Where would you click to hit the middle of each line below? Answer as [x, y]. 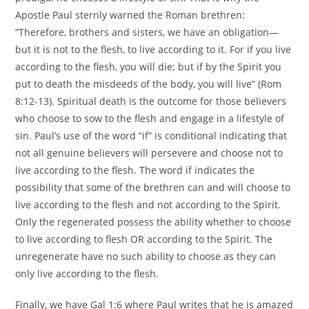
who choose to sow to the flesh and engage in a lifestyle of [150, 118]
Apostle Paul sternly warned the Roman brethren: [130, 14]
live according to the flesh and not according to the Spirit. [148, 204]
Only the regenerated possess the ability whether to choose [153, 221]
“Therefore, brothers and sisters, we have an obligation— [147, 32]
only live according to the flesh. [87, 273]
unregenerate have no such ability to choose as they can [146, 256]
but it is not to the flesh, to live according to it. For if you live [153, 49]
